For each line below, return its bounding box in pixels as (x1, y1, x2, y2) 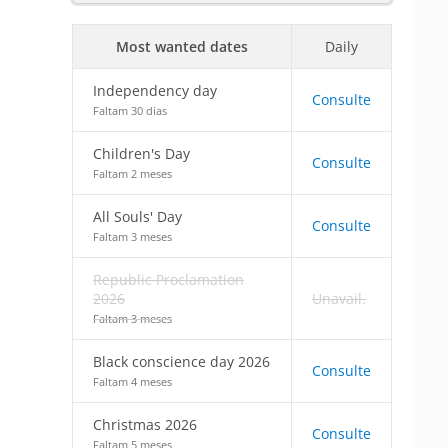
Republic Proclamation (93, 270, 244, 289)
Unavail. (312, 289, 366, 308)
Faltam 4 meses (93, 374, 172, 389)
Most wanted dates (116, 37, 248, 56)
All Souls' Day (93, 207, 182, 226)
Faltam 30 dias (93, 103, 167, 118)
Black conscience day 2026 (93, 352, 270, 371)
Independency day (93, 81, 217, 100)
